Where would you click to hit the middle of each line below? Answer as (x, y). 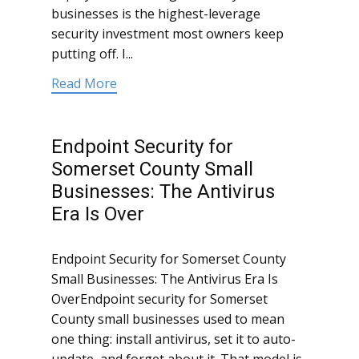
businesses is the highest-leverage (156, 14)
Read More (84, 84)
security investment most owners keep (167, 34)
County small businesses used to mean (168, 319)
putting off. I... (92, 54)
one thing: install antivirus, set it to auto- (173, 339)
